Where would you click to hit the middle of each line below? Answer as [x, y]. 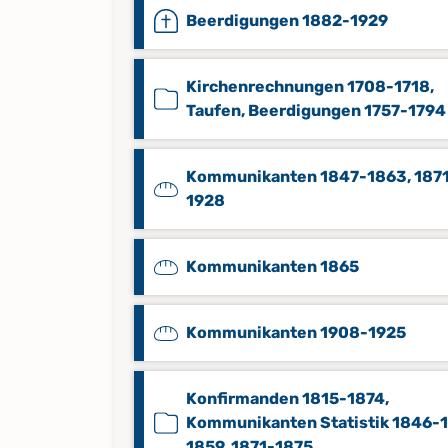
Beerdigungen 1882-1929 [287, 20]
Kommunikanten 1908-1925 [296, 332]
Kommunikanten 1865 [272, 266]
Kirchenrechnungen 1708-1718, [310, 86]
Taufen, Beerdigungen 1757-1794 [316, 110]
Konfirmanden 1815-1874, [287, 398]
